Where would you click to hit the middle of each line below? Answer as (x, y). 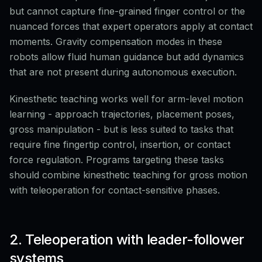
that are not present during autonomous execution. (123, 72)
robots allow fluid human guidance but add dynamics (127, 57)
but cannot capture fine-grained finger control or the (127, 11)
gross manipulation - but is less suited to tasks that (121, 129)
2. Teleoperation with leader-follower (127, 239)
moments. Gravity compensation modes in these (116, 42)
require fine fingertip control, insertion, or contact (120, 144)
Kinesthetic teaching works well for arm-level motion (126, 99)
